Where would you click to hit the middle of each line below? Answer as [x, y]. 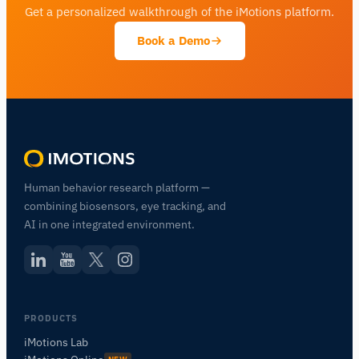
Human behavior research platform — [117, 187]
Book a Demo [173, 40]
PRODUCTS [51, 318]
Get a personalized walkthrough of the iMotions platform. [179, 11]
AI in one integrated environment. [110, 224]
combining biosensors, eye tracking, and [125, 206]
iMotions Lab [56, 342]
